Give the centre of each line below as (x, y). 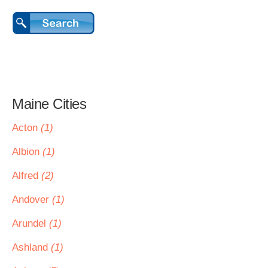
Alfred (27, 176)
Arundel (31, 223)
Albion (27, 152)
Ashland (31, 247)
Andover (32, 200)
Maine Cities (49, 104)
